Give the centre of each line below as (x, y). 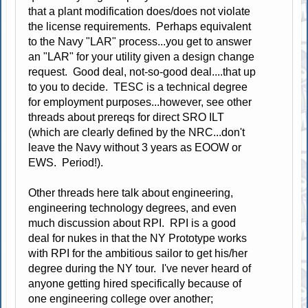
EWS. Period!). (66, 163)
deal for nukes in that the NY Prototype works (138, 239)
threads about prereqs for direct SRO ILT (126, 118)
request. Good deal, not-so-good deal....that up (142, 72)
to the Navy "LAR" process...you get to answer (140, 42)
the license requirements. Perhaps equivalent (140, 27)
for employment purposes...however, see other (140, 102)
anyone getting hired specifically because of (135, 284)
